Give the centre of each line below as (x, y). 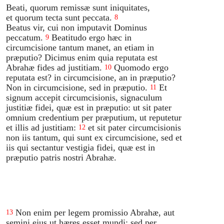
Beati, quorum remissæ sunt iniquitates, (78, 7)
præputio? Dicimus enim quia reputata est (82, 57)
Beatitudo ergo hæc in (92, 37)
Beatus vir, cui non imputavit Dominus (77, 27)
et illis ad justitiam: (41, 127)
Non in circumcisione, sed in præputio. (77, 87)
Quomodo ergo (141, 67)
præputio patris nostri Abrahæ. (61, 157)
